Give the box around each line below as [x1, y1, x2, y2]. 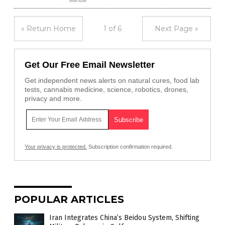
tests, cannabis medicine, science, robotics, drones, [25, 85, 188, 94]
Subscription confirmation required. [87, 144, 173, 150]
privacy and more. [25, 94, 82, 103]
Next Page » [155, 24, 198, 34]
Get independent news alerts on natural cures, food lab [25, 76, 199, 85]
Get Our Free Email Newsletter [25, 60, 155, 70]
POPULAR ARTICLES [14, 193, 124, 206]
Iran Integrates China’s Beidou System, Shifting [49, 213, 199, 222]
